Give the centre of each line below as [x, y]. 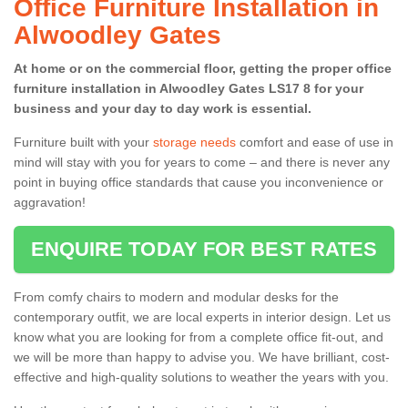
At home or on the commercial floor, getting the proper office [203, 68]
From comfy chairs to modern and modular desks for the [176, 296]
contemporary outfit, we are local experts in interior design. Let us [202, 316]
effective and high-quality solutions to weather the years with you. [201, 377]
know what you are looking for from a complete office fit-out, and [199, 337]
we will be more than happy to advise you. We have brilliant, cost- [202, 357]
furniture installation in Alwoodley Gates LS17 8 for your [189, 88]
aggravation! [51, 202]
